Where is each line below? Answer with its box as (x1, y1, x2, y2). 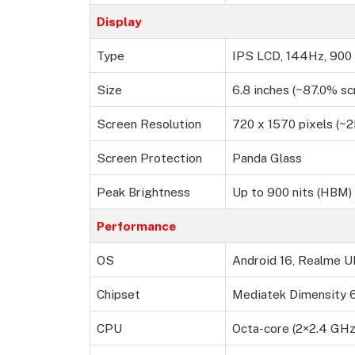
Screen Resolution (97, 116, 201, 132)
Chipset (97, 287, 140, 302)
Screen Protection (97, 151, 202, 166)
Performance (97, 219, 176, 234)
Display (97, 14, 142, 29)
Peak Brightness (97, 185, 190, 200)
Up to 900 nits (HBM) (232, 185, 352, 200)
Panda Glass (232, 151, 302, 166)
